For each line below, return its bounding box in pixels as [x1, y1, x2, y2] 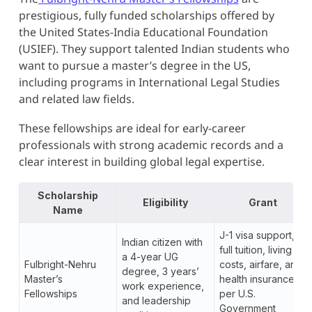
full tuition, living [219, 244, 292, 256]
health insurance [219, 273, 295, 286]
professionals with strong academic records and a [18, 137, 283, 153]
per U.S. [219, 288, 256, 300]
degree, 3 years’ [121, 265, 199, 278]
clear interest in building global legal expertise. [18, 154, 265, 170]
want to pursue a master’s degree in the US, [18, 58, 251, 74]
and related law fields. [18, 91, 134, 107]
